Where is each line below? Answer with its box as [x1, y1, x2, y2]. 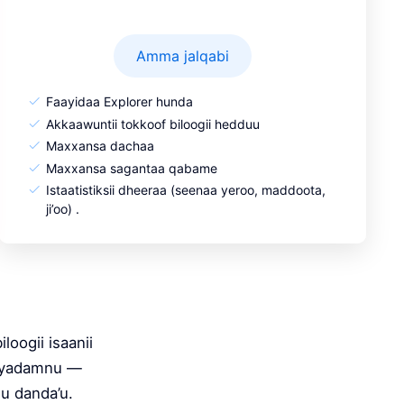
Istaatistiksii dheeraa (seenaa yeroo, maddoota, [46, 182, 326, 198]
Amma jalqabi [136, 47, 230, 66]
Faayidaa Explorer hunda [46, 94, 194, 110]
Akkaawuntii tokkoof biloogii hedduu [46, 115, 261, 132]
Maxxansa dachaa [46, 138, 155, 154]
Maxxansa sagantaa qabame [46, 160, 218, 176]
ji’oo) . [46, 201, 80, 217]
